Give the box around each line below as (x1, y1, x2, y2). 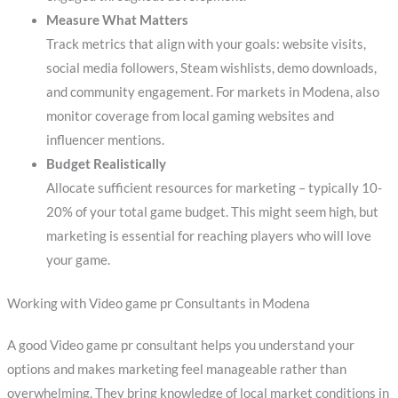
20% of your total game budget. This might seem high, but (45, 203, 378, 219)
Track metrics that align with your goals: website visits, (45, 36, 366, 52)
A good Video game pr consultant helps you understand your (6, 337, 354, 353)
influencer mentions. (45, 131, 164, 147)
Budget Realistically (45, 155, 166, 171)
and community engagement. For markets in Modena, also (45, 84, 379, 99)
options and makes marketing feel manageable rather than (6, 361, 346, 377)
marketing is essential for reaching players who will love (45, 227, 371, 243)
